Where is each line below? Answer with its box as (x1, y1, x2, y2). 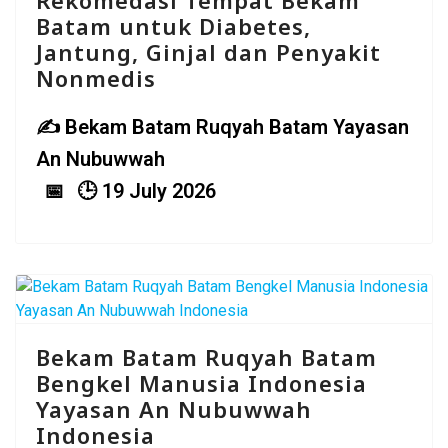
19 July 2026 (102, 179, 216, 204)
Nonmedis (36, 63, 156, 94)
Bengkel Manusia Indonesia (36, 368, 367, 399)
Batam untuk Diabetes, (36, 11, 311, 42)
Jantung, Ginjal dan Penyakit (36, 37, 381, 68)
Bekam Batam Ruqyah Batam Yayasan (65, 115, 409, 140)
